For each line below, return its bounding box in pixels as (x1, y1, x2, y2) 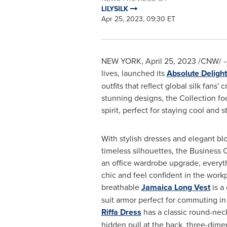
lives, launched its (101, 67, 167, 79)
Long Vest (174, 181, 210, 193)
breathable (101, 181, 141, 193)
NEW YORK (101, 55, 141, 66)
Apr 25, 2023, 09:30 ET (101, 14, 175, 24)
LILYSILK (101, 4, 130, 14)
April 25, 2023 (145, 55, 196, 66)
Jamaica (141, 181, 174, 193)
